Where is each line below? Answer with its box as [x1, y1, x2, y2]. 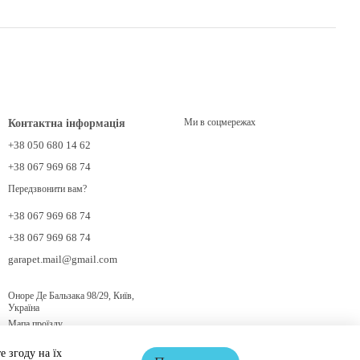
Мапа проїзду [8, 317, 63, 329]
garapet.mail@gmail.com [8, 252, 117, 265]
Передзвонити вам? [8, 182, 87, 194]
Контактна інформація [8, 117, 125, 129]
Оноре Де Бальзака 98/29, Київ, [8, 289, 134, 301]
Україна [8, 301, 39, 313]
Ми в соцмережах [184, 117, 256, 128]
